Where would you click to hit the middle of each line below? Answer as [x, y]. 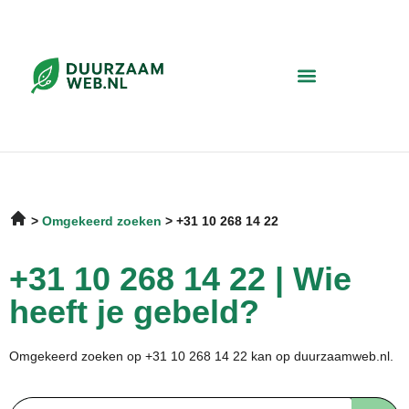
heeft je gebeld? [134, 311]
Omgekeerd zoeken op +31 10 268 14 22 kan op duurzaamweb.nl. [203, 356]
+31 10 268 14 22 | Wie [180, 278]
